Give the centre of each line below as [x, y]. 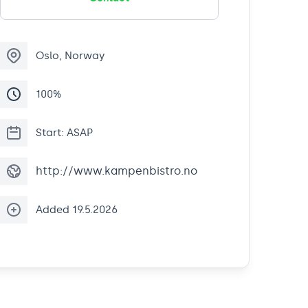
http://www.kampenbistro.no [117, 171]
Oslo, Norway [70, 56]
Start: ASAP [65, 133]
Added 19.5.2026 [77, 210]
